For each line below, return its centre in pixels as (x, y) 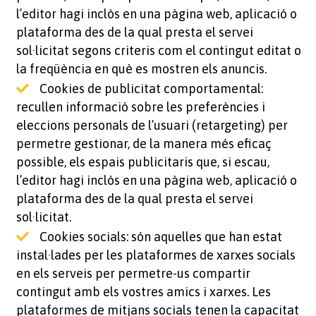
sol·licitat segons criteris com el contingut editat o (158, 50)
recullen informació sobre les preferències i (140, 107)
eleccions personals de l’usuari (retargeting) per (152, 125)
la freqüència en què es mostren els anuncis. (141, 69)
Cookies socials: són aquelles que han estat (160, 237)
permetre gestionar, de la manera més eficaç (144, 144)
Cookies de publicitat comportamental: (151, 89)
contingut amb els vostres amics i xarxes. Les (143, 292)
